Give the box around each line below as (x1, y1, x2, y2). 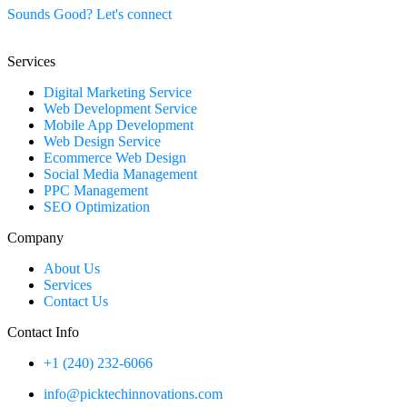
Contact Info (7, 323, 79, 340)
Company (7, 229, 64, 245)
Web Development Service (44, 100, 197, 116)
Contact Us (44, 293, 108, 309)
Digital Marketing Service (44, 84, 192, 100)
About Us (44, 260, 100, 276)
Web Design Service (44, 133, 161, 149)
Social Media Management (44, 165, 197, 182)
